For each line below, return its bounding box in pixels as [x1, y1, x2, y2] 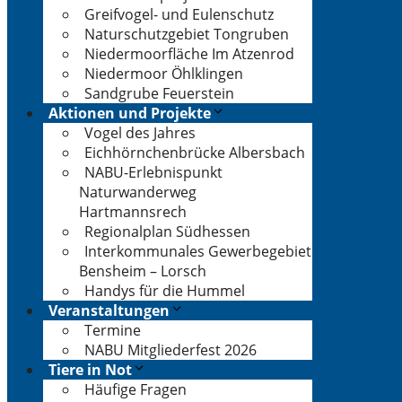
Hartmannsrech [79, 202, 187, 222]
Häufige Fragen [84, 380, 187, 399]
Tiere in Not [48, 360, 132, 380]
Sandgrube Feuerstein [84, 83, 234, 103]
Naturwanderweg [79, 182, 197, 202]
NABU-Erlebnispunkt [84, 162, 223, 182]
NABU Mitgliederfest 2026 [84, 340, 257, 360]
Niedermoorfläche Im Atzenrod [84, 44, 294, 64]
